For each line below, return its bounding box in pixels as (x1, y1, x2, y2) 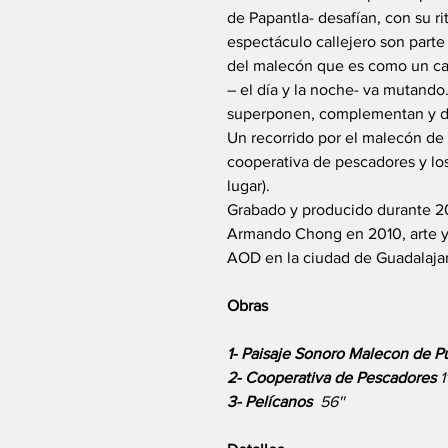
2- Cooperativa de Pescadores (227, 369, 436, 386)
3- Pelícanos (227, 393, 312, 410)
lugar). (227, 177, 270, 194)
